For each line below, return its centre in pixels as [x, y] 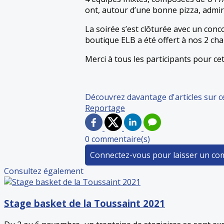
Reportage [105, 108]
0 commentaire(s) [117, 139]
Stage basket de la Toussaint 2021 [84, 203]
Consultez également [44, 171]
